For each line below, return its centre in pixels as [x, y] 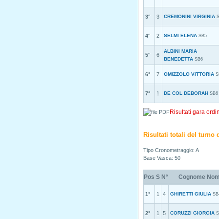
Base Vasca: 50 [162, 158]
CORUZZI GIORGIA [192, 213]
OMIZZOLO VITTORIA [189, 74]
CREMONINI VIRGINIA [189, 16]
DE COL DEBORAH [186, 93]
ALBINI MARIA [180, 51]
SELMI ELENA [180, 35]
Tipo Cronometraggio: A [171, 150]
